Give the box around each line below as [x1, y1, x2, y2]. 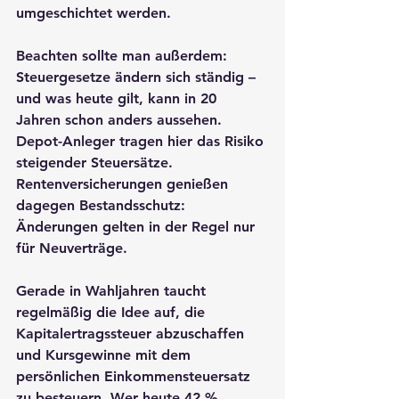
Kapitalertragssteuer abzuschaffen [16, 324, 248, 342]
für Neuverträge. [16, 239, 127, 256]
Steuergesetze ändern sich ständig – [16, 68, 260, 85]
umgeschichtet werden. [16, 4, 171, 21]
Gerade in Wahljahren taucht [16, 281, 210, 299]
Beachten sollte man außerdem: [16, 46, 232, 64]
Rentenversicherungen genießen [16, 175, 232, 192]
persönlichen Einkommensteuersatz [16, 367, 255, 385]
